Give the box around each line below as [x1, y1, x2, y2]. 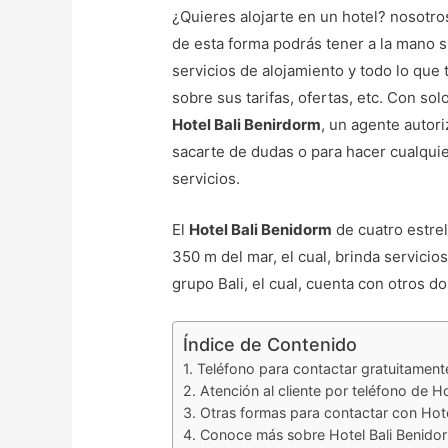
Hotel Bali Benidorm [189, 220, 333, 240]
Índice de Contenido [183, 334, 358, 356]
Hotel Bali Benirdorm [172, 115, 322, 135]
